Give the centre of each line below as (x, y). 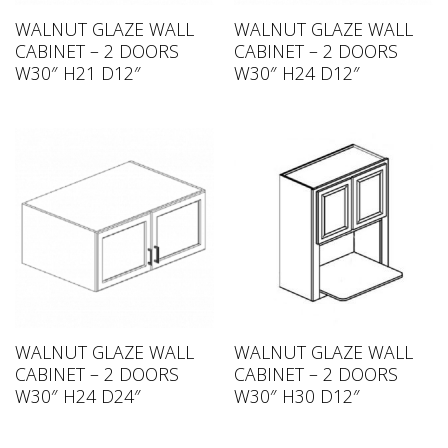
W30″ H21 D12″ (77, 72)
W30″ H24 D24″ (77, 395)
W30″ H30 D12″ (296, 395)
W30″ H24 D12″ (296, 72)
